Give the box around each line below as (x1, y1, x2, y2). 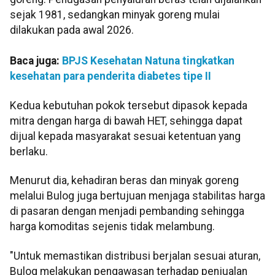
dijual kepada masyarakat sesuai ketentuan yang (10, 130, 241, 142)
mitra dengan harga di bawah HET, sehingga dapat (10, 114, 242, 127)
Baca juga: (10, 55, 62, 68)
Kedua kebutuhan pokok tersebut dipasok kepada (10, 99, 247, 112)
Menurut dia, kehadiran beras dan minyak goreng (10, 174, 239, 187)
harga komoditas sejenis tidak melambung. (10, 220, 215, 233)
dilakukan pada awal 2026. (10, 24, 134, 37)
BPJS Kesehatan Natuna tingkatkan (62, 55, 234, 68)
